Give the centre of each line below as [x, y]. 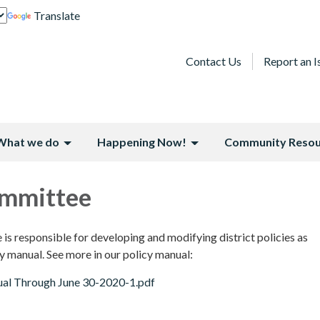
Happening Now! [142, 142]
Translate [57, 15]
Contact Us [214, 61]
